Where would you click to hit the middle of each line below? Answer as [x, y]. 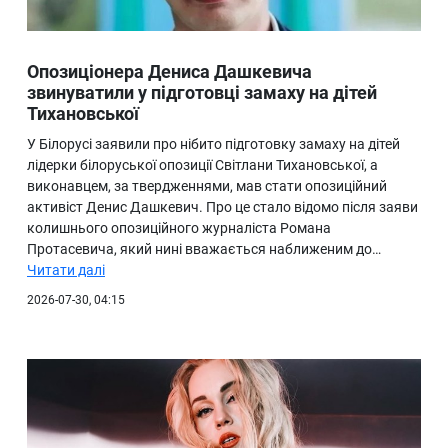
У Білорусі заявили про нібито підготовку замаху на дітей [213, 144]
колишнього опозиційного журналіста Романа [179, 228]
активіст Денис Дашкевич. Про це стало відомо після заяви [222, 207]
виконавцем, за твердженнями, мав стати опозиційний [207, 186]
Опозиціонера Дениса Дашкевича [169, 72]
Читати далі [66, 270]
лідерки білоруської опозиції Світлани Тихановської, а [202, 165]
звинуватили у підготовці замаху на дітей [202, 93]
